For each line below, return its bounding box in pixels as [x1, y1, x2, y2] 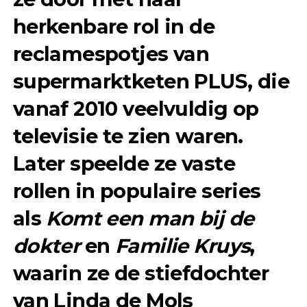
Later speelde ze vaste [12, 151, 235, 175]
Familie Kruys [114, 233, 250, 258]
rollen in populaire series [12, 178, 261, 203]
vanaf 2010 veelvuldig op [12, 96, 259, 121]
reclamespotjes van [12, 41, 210, 66]
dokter [12, 233, 80, 258]
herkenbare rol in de [12, 14, 215, 38]
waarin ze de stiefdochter [12, 260, 269, 285]
